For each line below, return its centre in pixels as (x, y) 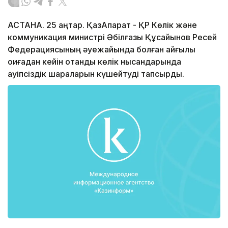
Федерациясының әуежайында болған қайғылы (102, 50)
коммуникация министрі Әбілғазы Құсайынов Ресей (112, 37)
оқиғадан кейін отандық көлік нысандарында (94, 62)
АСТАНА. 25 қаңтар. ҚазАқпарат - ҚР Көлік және (102, 25)
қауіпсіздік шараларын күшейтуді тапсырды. (96, 74)
